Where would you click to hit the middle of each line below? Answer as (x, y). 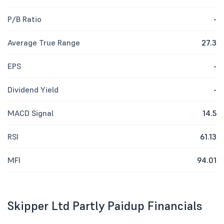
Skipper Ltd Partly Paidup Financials (105, 206)
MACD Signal (30, 113)
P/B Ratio (24, 19)
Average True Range (44, 42)
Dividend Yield (33, 89)
